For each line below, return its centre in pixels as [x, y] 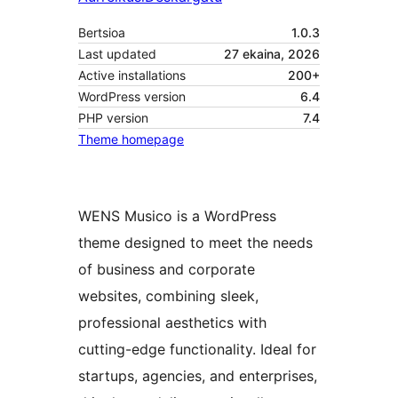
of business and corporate [167, 270]
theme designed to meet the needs [195, 243]
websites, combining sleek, [168, 296]
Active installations [132, 76]
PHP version [113, 118]
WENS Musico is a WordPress [177, 216]
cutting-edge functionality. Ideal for [197, 350]
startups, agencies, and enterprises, [198, 376]
